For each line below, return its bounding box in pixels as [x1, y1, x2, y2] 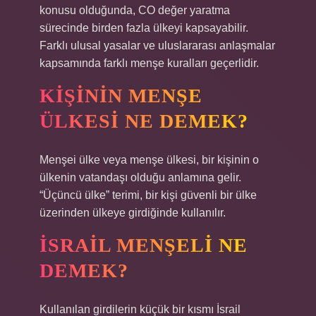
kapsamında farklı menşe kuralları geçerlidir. [39, 57, 259, 69]
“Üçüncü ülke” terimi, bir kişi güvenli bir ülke [39, 189, 257, 201]
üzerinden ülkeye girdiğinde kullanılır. [39, 207, 226, 219]
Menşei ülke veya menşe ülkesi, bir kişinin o [39, 154, 259, 166]
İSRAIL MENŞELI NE [39, 234, 248, 256]
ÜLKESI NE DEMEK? [39, 110, 248, 132]
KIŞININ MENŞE [39, 85, 202, 107]
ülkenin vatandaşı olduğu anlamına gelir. [39, 171, 241, 183]
